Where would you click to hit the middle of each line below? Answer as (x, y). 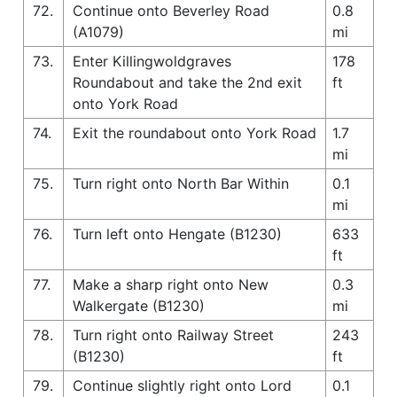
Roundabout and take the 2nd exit (187, 82)
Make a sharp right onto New (171, 284)
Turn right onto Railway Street (173, 335)
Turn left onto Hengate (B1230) (177, 234)
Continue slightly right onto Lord (182, 385)
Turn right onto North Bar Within (181, 183)
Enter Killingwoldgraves (152, 61)
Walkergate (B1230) (139, 305)
